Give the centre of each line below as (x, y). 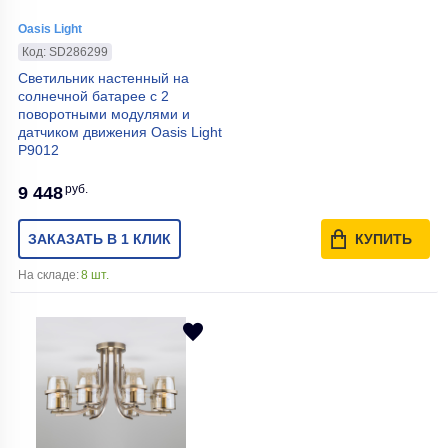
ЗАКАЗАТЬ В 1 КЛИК (99, 238)
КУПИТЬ (383, 238)
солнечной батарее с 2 (93, 95)
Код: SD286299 (65, 51)
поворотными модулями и (104, 113)
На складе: (48, 274)
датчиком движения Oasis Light (120, 131)
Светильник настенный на (103, 77)
